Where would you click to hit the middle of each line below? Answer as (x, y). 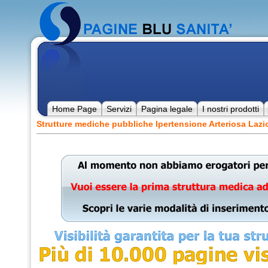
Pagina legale (167, 109)
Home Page (74, 109)
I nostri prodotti (230, 109)
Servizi (119, 109)
